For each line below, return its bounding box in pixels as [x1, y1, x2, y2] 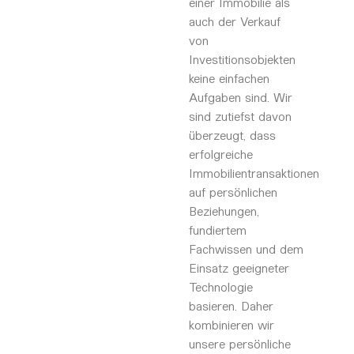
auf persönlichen [188, 183, 277, 201]
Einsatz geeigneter [188, 259, 289, 277]
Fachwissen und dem [188, 240, 303, 258]
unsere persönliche [188, 335, 291, 352]
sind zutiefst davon [188, 107, 292, 125]
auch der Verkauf [188, 13, 281, 30]
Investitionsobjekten [188, 51, 296, 68]
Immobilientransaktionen [188, 164, 319, 182]
